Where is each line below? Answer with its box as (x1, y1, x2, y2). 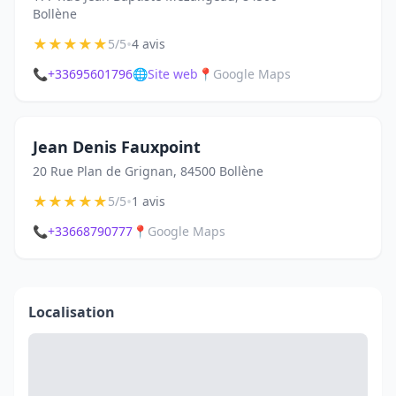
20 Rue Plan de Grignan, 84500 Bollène (33, 163, 263, 179)
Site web (148, 65, 198, 82)
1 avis (132, 193, 165, 209)
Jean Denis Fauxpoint (33, 136, 201, 157)
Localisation (28, 302, 115, 322)
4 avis (132, 35, 165, 52)
